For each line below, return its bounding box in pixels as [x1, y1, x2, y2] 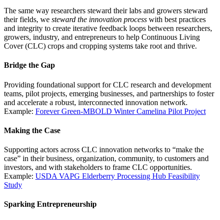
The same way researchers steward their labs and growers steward [4, 6, 208, 15]
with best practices [147, 15, 206, 24]
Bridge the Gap [4, 61, 55, 70]
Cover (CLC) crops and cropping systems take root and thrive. [4, 42, 197, 50]
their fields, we [4, 15, 52, 24]
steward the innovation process [52, 15, 147, 24]
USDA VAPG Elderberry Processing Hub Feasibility [35, 172, 200, 181]
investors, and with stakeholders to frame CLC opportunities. [4, 163, 194, 172]
